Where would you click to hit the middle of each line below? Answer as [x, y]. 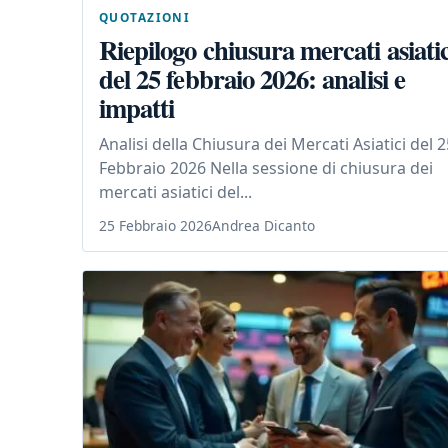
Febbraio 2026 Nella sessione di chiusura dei [266, 167]
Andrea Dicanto [263, 225]
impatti [137, 107]
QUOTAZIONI [145, 16]
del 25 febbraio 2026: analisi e [252, 78]
